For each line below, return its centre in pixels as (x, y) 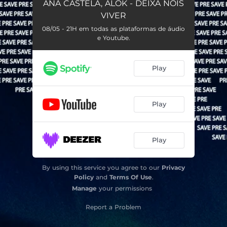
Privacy (173, 167)
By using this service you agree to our (102, 167)
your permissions (124, 188)
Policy (84, 177)
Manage (84, 188)
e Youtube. (113, 37)
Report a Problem (113, 207)
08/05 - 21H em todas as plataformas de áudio (113, 28)
